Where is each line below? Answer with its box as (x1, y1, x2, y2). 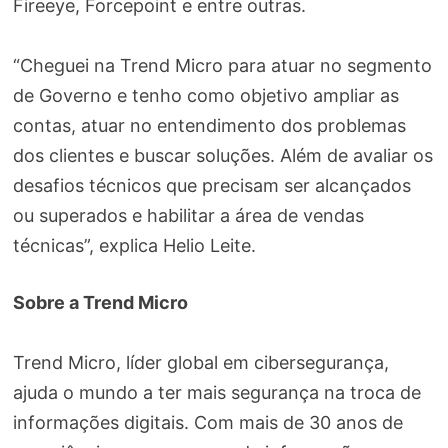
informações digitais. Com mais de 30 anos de (12, 411, 403, 433)
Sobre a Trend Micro (12, 291, 188, 313)
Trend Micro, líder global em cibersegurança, (12, 351, 389, 373)
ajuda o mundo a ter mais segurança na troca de (12, 381, 421, 403)
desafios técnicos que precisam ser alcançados (12, 174, 411, 196)
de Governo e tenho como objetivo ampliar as (12, 84, 399, 106)
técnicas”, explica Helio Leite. (12, 234, 256, 256)
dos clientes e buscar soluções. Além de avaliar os (12, 144, 433, 166)
